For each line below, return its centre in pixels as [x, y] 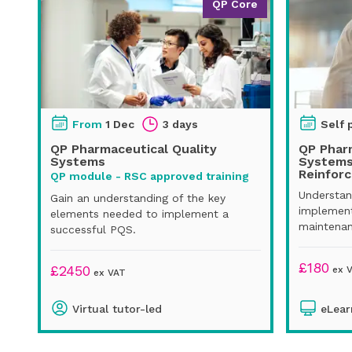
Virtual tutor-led [117, 308]
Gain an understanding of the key [138, 198]
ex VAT [108, 272]
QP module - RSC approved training [150, 176]
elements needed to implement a [139, 213]
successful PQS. [93, 229]
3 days [180, 124]
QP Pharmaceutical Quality [134, 148]
